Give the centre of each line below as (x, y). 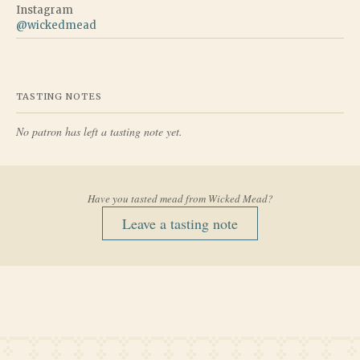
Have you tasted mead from (147, 199)
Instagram (45, 10)
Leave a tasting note (180, 224)
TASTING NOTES (59, 97)
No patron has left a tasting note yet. (99, 132)
